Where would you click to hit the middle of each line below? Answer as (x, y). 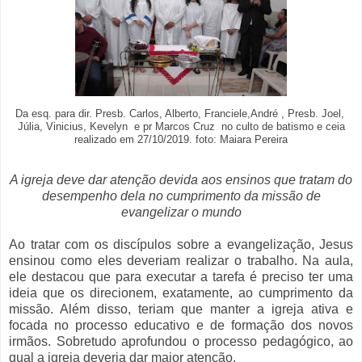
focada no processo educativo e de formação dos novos (181, 325)
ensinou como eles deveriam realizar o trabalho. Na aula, (181, 260)
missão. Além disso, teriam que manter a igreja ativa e (181, 309)
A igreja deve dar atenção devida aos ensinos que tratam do (181, 179)
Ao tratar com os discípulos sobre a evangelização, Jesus (181, 244)
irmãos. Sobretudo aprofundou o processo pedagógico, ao (181, 341)
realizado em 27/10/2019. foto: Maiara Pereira (181, 139)
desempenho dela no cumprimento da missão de (181, 196)
